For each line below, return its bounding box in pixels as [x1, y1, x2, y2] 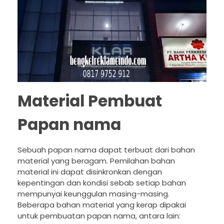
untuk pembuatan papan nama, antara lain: [17, 210, 180, 221]
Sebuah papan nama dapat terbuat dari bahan [17, 144, 195, 155]
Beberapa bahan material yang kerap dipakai [17, 199, 186, 210]
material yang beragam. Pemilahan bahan [17, 155, 175, 166]
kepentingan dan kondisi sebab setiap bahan [17, 177, 186, 188]
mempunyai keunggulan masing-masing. [17, 188, 169, 199]
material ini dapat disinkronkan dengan [17, 166, 162, 177]
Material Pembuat [17, 90, 162, 112]
